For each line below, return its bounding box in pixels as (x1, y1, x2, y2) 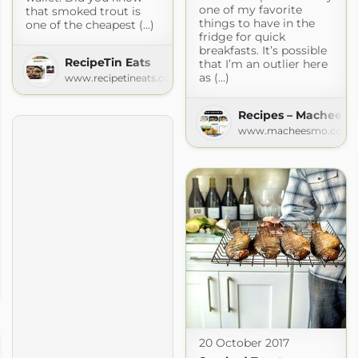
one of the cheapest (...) (25, 17, 154, 32)
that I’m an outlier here (198, 56, 328, 71)
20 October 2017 (198, 335, 289, 350)
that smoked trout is (25, 3, 141, 18)
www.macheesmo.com (237, 124, 352, 137)
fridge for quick (198, 29, 285, 44)
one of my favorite (198, 2, 302, 17)
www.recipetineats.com (64, 71, 181, 84)
